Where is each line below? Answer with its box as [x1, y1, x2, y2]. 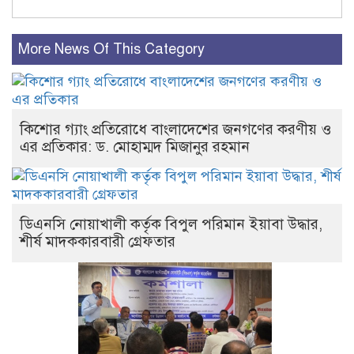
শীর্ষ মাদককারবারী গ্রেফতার [20, 232, 175, 251]
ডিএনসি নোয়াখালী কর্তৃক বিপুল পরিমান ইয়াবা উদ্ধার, [20, 215, 322, 234]
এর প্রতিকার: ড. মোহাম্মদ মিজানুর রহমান [20, 137, 250, 156]
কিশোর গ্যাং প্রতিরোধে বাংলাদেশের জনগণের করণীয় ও [20, 120, 331, 139]
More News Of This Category [18, 40, 205, 58]
